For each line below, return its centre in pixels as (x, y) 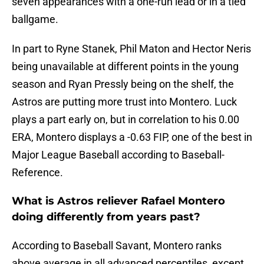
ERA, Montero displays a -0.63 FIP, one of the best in (132, 137)
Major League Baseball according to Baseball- (118, 155)
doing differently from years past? (106, 217)
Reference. (37, 173)
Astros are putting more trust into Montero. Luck (124, 102)
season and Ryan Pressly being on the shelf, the (123, 84)
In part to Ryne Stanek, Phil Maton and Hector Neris (131, 49)
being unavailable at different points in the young (125, 67)
